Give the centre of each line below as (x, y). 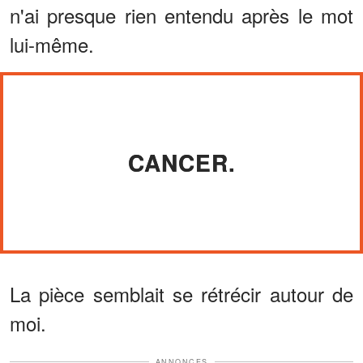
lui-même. (52, 44)
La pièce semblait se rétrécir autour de (181, 293)
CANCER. (181, 162)
